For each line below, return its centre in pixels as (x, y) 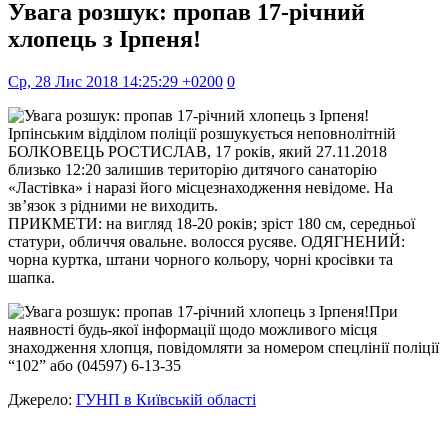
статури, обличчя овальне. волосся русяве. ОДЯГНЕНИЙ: (206, 241)
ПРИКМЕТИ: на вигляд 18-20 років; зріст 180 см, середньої (211, 223)
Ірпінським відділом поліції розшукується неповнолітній (202, 133)
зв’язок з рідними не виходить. (113, 205)
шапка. (31, 277)
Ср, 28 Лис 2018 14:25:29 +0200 (115, 81)
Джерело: (42, 399)
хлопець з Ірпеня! (104, 38)
